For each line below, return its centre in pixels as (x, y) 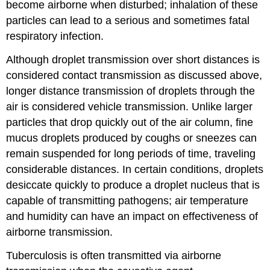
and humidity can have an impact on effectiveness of (132, 216)
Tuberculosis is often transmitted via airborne (114, 255)
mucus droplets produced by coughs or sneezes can (132, 138)
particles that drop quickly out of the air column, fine (130, 122)
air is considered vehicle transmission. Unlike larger (130, 106)
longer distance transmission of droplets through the (131, 91)
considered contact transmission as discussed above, (134, 75)
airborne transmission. (60, 232)
